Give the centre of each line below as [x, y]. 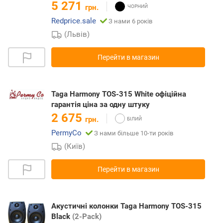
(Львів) [77, 35]
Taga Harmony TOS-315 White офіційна [119, 94]
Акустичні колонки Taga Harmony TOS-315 [126, 206]
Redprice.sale [74, 21]
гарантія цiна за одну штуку [101, 105]
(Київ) [75, 147]
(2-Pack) [87, 217]
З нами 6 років [130, 21]
